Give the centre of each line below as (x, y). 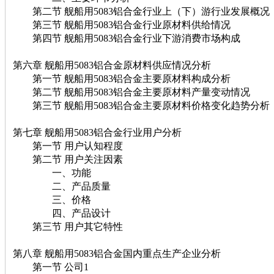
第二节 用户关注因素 (68, 159)
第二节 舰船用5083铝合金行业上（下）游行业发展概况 (141, 11)
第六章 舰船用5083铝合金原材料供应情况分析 (112, 65)
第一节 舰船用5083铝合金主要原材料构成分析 (122, 78)
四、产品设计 (62, 213)
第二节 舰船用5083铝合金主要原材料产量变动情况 (131, 92)
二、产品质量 (62, 186)
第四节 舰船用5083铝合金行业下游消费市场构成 (127, 38)
